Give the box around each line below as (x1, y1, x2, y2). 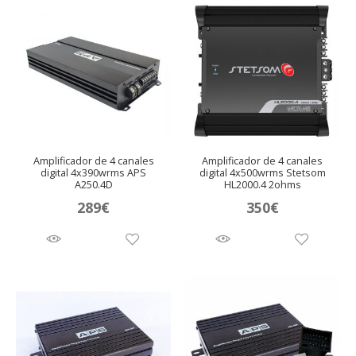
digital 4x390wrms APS (41, 166, 147, 180)
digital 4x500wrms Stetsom (199, 166, 326, 180)
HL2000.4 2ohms (223, 178, 301, 192)
